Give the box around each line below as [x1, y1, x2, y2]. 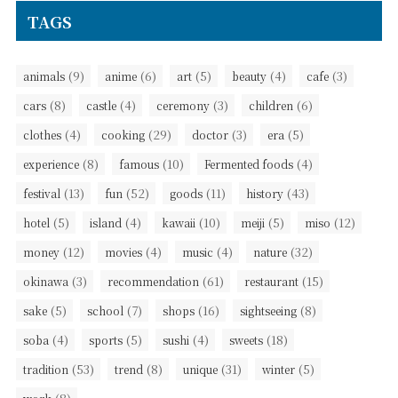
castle [85, 98, 116, 114]
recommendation [107, 274, 199, 290]
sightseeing [239, 303, 297, 319]
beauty [231, 68, 267, 84]
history [245, 186, 283, 202]
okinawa [22, 274, 68, 290]
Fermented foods [203, 156, 293, 172]
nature [252, 244, 287, 260]
